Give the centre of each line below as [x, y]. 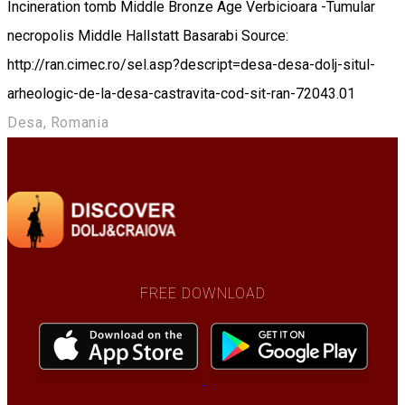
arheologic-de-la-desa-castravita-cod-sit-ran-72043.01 [181, 93]
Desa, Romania [58, 122]
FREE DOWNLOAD [202, 294]
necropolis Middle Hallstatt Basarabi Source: [148, 35]
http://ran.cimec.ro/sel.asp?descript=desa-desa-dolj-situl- [191, 64]
